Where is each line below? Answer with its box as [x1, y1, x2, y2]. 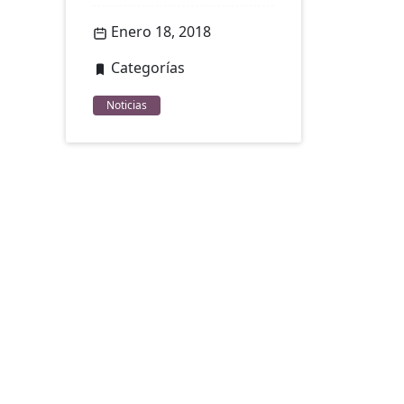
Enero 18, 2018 [107, 22, 211, 42]
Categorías [107, 58, 185, 78]
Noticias [106, 97, 147, 114]
